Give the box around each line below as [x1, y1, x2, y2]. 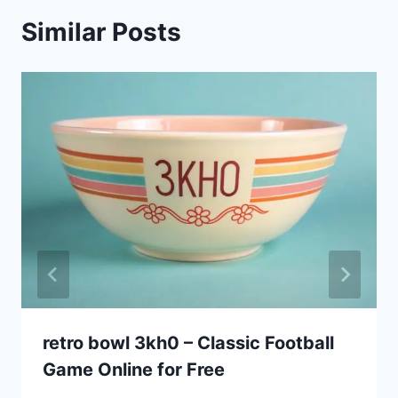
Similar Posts [21, 16, 181, 47]
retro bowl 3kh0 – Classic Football [43, 332, 334, 354]
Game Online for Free [43, 359, 225, 381]
